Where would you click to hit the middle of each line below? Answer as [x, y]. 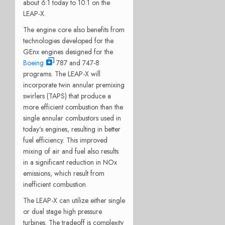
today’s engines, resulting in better [72, 129]
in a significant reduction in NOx [70, 162]
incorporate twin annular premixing [74, 85]
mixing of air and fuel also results [71, 151]
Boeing [33, 63]
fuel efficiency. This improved [65, 140]
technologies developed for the [68, 40]
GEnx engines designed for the [68, 51]
